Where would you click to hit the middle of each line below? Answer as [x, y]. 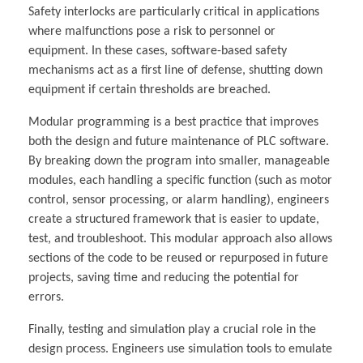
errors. [46, 297]
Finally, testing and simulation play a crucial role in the [172, 329]
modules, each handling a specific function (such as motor [180, 180]
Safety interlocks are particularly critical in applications [174, 12]
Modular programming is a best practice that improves [173, 122]
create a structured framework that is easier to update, [174, 219]
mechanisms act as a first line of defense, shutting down [175, 70]
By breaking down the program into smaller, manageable [179, 161]
